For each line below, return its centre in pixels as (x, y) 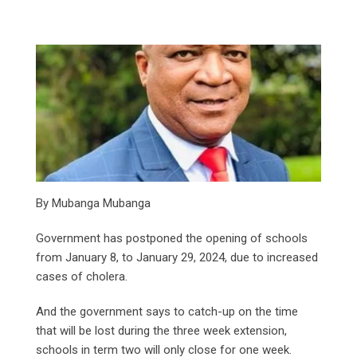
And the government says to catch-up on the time (167, 311)
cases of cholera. (82, 276)
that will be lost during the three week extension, (161, 330)
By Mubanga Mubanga (93, 203)
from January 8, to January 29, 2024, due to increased (177, 257)
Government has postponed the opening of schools (172, 238)
